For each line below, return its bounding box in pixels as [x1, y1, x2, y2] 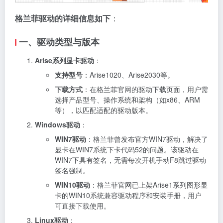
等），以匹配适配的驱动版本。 [55, 105, 152, 115]
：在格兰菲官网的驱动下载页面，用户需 [83, 84, 208, 94]
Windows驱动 [35, 119, 80, 129]
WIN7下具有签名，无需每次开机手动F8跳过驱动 [55, 154, 206, 165]
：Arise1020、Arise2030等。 [83, 69, 174, 80]
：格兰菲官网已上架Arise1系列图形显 [90, 179, 208, 190]
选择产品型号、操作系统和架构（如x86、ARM [55, 94, 200, 105]
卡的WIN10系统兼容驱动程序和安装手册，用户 [55, 190, 202, 200]
